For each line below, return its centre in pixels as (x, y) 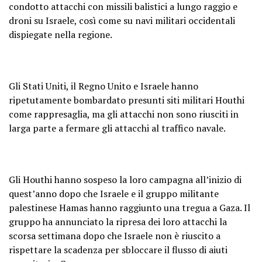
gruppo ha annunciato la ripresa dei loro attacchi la (118, 222)
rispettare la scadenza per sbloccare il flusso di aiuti (118, 250)
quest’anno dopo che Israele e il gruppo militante (114, 194)
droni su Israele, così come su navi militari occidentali (122, 21)
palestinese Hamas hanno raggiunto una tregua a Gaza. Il (130, 208)
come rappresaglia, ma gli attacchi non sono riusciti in (124, 114)
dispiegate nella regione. (61, 35)
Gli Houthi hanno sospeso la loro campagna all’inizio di (125, 180)
